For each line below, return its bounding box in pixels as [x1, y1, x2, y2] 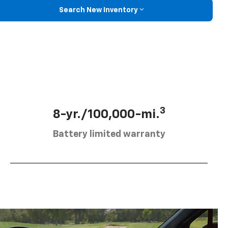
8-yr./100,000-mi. [52, 108, 160, 121]
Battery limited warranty [52, 130, 165, 139]
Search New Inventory [59, 6, 138, 14]
